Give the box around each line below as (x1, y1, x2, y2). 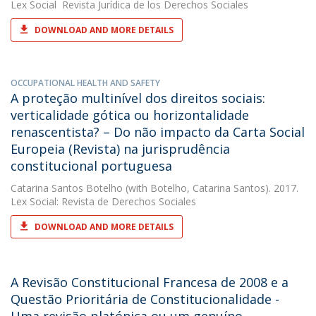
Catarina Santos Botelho (11, 181, 123, 195)
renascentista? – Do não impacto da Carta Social (11, 123, 305, 140)
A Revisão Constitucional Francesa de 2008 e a (11, 274, 288, 291)
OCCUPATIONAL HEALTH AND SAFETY (11, 77, 160, 89)
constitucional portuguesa (11, 157, 172, 174)
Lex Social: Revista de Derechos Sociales (11, 195, 196, 208)
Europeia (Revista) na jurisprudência (11, 140, 230, 157)
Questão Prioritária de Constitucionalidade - (11, 291, 279, 308)
